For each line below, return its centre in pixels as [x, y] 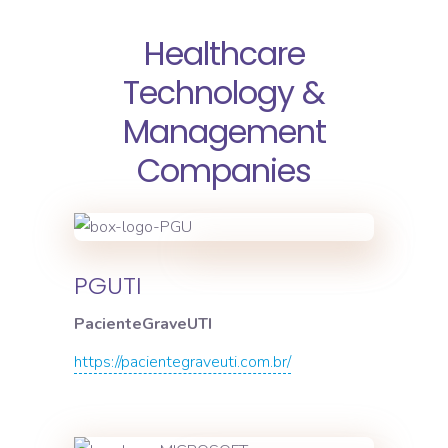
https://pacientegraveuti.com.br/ [182, 361]
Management [224, 132]
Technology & [224, 93]
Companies [224, 171]
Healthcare [224, 54]
